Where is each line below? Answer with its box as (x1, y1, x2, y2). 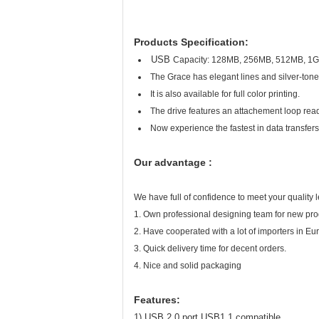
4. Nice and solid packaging (134, 261, 241, 271)
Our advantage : (134, 157, 212, 168)
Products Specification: (134, 36, 249, 48)
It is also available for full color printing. (148, 89, 313, 99)
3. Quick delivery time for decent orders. (134, 244, 286, 253)
